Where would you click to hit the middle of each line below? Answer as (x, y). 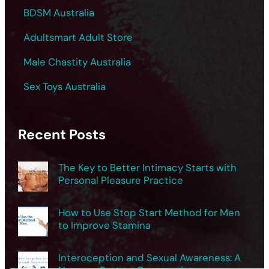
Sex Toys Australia (65, 86)
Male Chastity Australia (77, 62)
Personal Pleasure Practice (121, 180)
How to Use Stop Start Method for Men (150, 213)
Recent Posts (62, 135)
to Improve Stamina (105, 225)
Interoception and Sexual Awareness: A (150, 258)
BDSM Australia (59, 12)
